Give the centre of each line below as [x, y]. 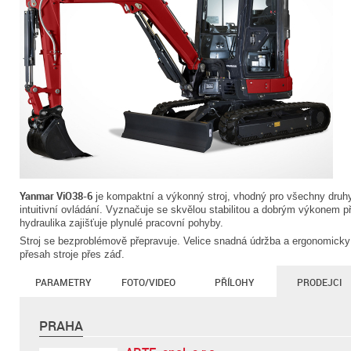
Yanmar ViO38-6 [56, 196]
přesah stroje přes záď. [72, 254]
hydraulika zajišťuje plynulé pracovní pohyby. [121, 223]
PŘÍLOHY [234, 282]
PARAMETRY [63, 282]
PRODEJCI [319, 282]
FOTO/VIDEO [148, 282]
